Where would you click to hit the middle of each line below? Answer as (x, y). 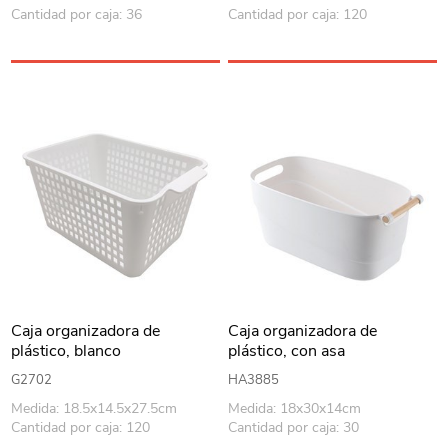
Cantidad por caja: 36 (77, 15)
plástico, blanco (66, 350)
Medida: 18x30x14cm (295, 408)
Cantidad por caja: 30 (294, 427)
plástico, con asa (287, 350)
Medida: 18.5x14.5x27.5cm (94, 408)
